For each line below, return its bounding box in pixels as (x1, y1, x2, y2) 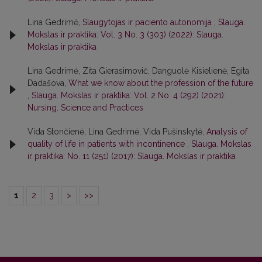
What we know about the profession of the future (68, 78, 253, 88)
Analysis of (206, 127, 247, 137)
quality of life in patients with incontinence (27, 139, 187, 149)
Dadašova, (27, 78, 68, 88)
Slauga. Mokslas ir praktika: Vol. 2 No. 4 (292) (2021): (32, 91, 226, 101)
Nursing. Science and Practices (27, 103, 143, 113)
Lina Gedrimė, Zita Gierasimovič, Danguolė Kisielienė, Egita (27, 66, 249, 76)
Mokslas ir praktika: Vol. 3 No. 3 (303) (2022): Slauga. (27, 30, 223, 40)
